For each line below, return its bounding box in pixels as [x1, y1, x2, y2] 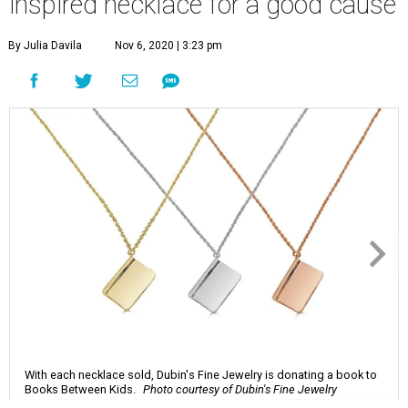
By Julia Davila [8, 39, 82, 53]
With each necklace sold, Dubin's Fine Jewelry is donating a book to [25, 368, 377, 382]
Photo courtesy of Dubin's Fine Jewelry [143, 382, 337, 397]
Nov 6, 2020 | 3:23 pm [115, 39, 222, 53]
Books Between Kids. [25, 382, 136, 397]
